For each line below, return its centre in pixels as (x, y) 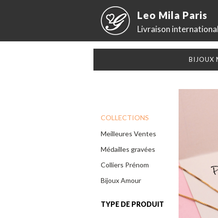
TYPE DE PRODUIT (132, 204)
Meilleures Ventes (128, 134)
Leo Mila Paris (172, 15)
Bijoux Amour (121, 181)
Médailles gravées (128, 149)
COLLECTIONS (125, 118)
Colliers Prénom (125, 165)
